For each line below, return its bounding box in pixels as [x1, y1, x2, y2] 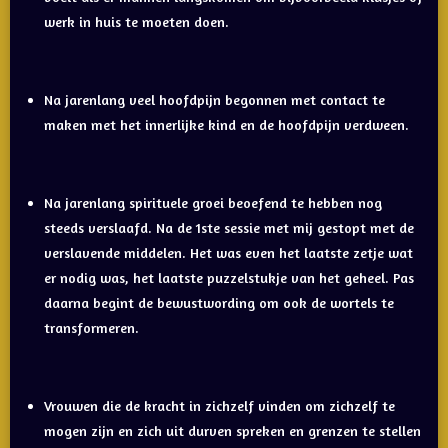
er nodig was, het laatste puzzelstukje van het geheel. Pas [44, 269, 414, 287]
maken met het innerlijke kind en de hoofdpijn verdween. [44, 116, 409, 134]
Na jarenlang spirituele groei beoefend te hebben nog [44, 194, 382, 212]
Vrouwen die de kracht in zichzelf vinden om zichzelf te [44, 397, 395, 415]
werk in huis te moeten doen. [44, 13, 229, 31]
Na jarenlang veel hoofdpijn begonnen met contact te [44, 91, 385, 109]
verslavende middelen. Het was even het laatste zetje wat [44, 244, 413, 262]
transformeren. [44, 319, 139, 337]
